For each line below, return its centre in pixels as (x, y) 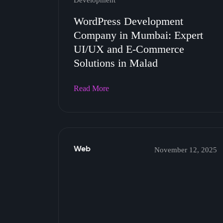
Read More (91, 88)
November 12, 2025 (186, 150)
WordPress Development (128, 21)
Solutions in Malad (116, 63)
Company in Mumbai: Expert (138, 35)
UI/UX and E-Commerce (129, 49)
